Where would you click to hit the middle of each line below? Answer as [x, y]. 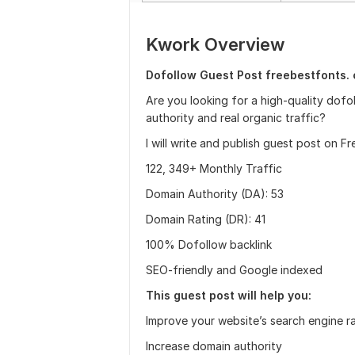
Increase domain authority [214, 346]
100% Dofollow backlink [209, 244]
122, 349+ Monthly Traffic [214, 168]
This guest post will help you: [229, 295]
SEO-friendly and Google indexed [234, 270]
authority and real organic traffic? [236, 118]
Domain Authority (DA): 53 [215, 194]
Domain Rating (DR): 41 [206, 219]
